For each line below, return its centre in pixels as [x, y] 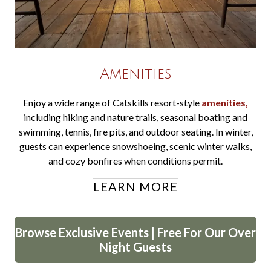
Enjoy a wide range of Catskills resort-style [112, 103]
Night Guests [135, 247]
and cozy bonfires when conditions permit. [135, 161]
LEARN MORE [135, 186]
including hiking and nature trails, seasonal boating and [135, 117]
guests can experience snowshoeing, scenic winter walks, [135, 146]
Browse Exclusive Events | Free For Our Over [135, 232]
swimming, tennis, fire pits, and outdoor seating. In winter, [135, 132]
